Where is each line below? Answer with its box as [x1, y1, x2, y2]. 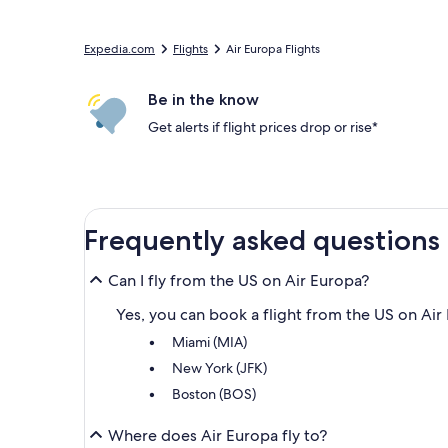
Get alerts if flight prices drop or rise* [148, 118, 378, 136]
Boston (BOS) [172, 385, 256, 403]
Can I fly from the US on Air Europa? [108, 269, 369, 291]
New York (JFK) [172, 359, 267, 377]
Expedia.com [84, 41, 155, 57]
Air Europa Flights [226, 41, 320, 57]
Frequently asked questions [84, 223, 440, 257]
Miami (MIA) [172, 333, 247, 351]
